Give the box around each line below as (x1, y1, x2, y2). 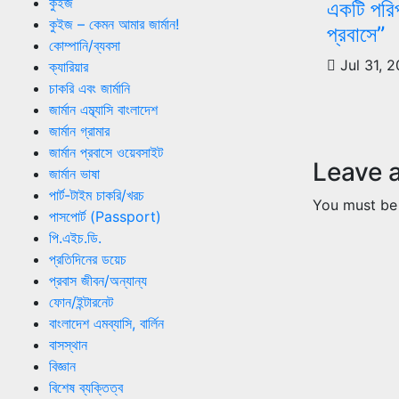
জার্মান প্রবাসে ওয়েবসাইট (49, 142, 163, 161)
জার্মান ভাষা (49, 164, 100, 183)
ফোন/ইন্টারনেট (49, 292, 113, 311)
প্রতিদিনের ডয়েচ (49, 249, 126, 268)
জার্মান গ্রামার (49, 121, 110, 140)
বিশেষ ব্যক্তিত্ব (49, 378, 123, 396)
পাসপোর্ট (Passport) (49, 207, 161, 225)
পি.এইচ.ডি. (49, 228, 102, 247)
